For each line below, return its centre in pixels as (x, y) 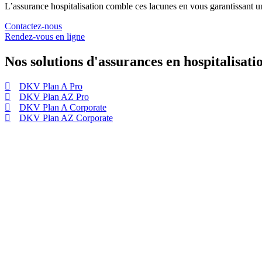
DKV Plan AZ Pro (54, 97)
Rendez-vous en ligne (45, 37)
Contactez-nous (33, 26)
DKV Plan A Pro (51, 87)
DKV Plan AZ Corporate (66, 118)
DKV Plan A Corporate (63, 108)
